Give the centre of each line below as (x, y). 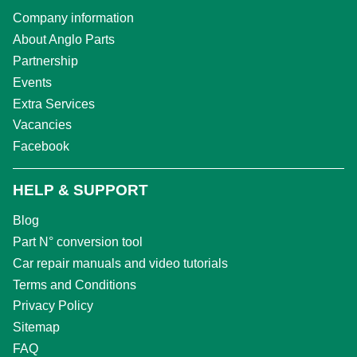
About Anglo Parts (64, 40)
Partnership (45, 61)
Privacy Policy (53, 306)
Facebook (41, 147)
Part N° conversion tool (78, 241)
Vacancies (42, 125)
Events (32, 82)
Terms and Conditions (75, 284)
